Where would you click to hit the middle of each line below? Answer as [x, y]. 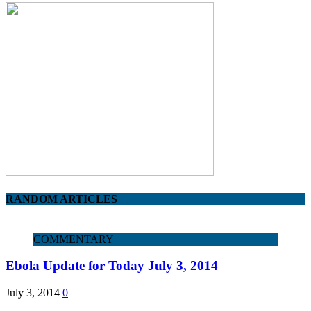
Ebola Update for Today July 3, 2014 [112, 266]
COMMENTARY [74, 239]
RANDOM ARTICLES [61, 199]
